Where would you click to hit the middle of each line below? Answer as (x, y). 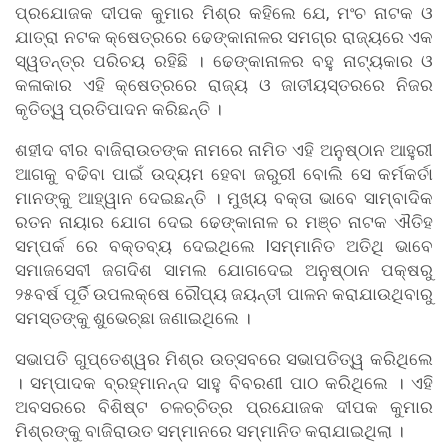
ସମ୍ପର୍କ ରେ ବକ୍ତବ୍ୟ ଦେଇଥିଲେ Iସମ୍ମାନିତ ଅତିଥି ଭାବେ (224, 246)
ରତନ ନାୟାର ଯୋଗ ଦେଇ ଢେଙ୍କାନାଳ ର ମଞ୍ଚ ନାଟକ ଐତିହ (224, 222)
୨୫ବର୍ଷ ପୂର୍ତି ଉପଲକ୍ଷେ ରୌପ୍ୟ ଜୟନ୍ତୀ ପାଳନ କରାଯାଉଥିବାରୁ (224, 294)
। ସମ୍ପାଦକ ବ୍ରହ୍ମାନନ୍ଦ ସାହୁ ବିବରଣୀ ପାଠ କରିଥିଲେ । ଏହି (224, 383)
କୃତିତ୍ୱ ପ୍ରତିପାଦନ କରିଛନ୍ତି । (118, 109)
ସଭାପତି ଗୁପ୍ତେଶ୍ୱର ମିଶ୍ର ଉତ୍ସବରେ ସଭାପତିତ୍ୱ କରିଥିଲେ (224, 359)
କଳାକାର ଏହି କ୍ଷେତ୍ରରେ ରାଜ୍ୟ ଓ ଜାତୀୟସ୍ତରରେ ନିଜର (224, 85)
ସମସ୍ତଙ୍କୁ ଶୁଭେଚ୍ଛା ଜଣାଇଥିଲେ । (133, 318)
